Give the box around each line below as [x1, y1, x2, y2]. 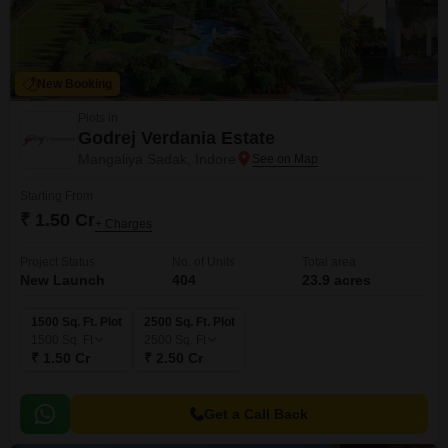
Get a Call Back [204, 406, 308, 422]
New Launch [20, 272, 105, 288]
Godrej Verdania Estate [78, 128, 275, 148]
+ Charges [95, 217, 152, 231]
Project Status [20, 255, 95, 269]
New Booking [37, 77, 112, 91]
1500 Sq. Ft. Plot [31, 315, 122, 329]
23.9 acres [302, 272, 371, 288]
